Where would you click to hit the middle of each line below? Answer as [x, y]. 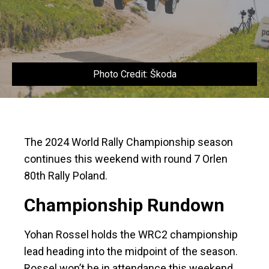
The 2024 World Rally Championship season [128, 142]
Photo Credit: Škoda [134, 74]
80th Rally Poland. [66, 176]
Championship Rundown [126, 205]
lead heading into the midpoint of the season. [131, 252]
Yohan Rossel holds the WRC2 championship [131, 235]
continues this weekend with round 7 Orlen [126, 159]
